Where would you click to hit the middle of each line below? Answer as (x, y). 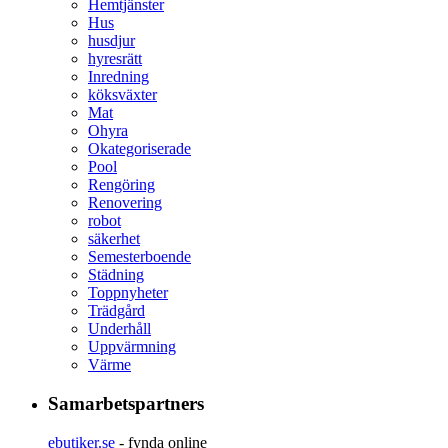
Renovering (125, 203)
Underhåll (119, 329)
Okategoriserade (139, 149)
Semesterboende (139, 257)
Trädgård (116, 311)
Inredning (118, 77)
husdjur (111, 41)
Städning (116, 275)
